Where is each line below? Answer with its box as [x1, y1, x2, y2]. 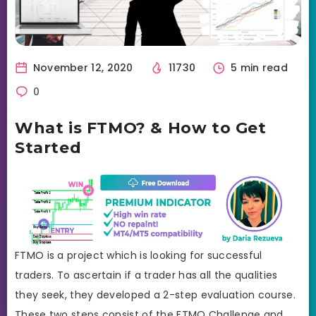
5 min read [227, 60, 288, 75]
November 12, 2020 [30, 60, 133, 75]
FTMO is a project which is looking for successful [15, 248, 262, 263]
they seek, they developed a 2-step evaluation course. [15, 288, 296, 303]
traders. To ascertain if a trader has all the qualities [15, 268, 278, 283]
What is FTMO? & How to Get [15, 118, 267, 138]
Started [15, 138, 82, 157]
